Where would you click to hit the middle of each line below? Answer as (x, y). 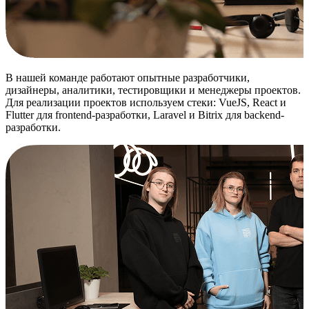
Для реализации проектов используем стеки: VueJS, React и (146, 103)
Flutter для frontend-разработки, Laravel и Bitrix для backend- (145, 115)
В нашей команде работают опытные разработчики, (128, 78)
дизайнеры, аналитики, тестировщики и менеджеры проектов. (153, 90)
